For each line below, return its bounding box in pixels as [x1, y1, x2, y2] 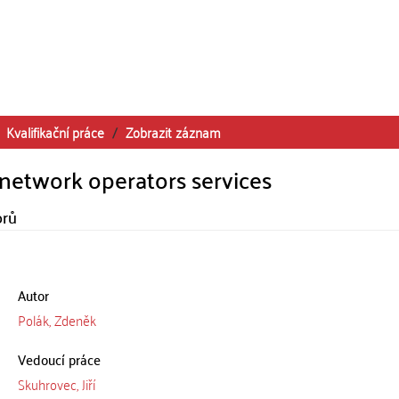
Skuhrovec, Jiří [17, 371, 95, 396]
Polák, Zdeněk [17, 307, 96, 332]
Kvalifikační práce [6, 119, 104, 144]
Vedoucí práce [17, 346, 101, 371]
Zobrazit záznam [126, 119, 221, 144]
